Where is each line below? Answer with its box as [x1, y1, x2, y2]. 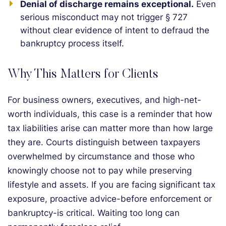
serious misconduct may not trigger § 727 [20, 12, 188, 22]
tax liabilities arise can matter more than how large [8, 123, 213, 133]
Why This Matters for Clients [8, 69, 158, 81]
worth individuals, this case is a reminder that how [8, 109, 212, 119]
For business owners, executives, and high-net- [8, 95, 201, 105]
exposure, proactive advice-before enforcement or [8, 194, 212, 204]
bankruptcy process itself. [20, 38, 124, 48]
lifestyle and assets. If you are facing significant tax [8, 180, 215, 190]
